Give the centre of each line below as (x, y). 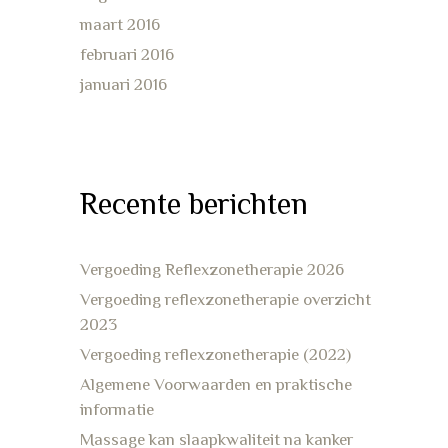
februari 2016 (127, 54)
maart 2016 (120, 24)
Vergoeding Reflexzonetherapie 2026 (212, 269)
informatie (117, 409)
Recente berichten (194, 204)
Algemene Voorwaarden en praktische (216, 384)
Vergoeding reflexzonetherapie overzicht (225, 299)
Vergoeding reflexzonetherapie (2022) (215, 354)
